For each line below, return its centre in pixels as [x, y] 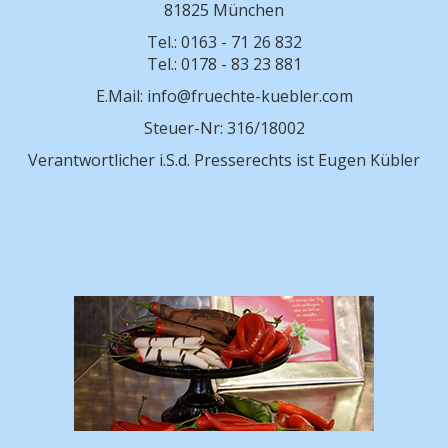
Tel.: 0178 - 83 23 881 [224, 64]
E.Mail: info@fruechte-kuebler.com [224, 96]
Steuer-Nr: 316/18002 [224, 128]
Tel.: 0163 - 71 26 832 [224, 42]
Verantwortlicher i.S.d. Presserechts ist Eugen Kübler [224, 160]
